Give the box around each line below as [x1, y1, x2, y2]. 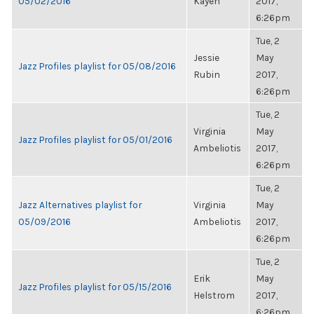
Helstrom [193, 289, 235, 301]
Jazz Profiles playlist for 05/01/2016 [18, 134, 172, 145]
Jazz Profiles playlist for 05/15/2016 [18, 281, 172, 292]
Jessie [193, 52, 219, 63]
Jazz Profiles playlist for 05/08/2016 [18, 60, 176, 71]
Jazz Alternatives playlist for [18, 199, 142, 210]
